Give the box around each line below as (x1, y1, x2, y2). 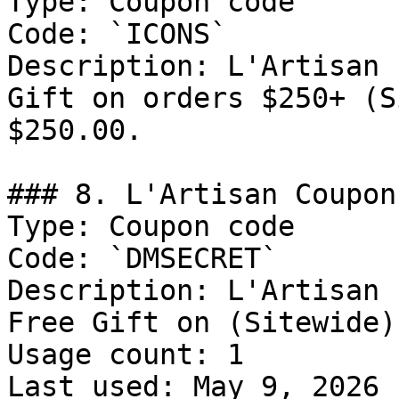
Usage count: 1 (7, 338, 244, 370)
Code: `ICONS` (7, 18, 227, 50)
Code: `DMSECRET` (7, 242, 278, 274)
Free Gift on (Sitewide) (7, 306, 396, 338)
